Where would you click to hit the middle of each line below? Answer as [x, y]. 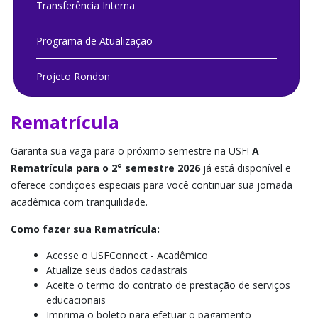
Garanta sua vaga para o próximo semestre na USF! [131, 151]
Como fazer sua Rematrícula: [85, 229]
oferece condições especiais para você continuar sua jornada [152, 185]
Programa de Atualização [95, 40]
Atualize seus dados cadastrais [117, 270]
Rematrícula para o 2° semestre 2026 [105, 168]
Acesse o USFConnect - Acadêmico [127, 255]
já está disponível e [246, 168]
